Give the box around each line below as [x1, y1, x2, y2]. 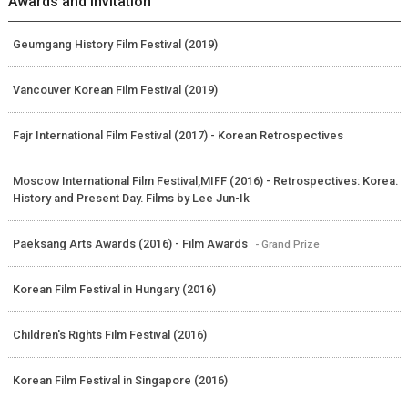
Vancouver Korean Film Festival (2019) [12, 83, 218, 97]
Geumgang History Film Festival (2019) [12, 37, 218, 52]
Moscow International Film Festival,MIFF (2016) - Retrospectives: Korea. [12, 174, 398, 189]
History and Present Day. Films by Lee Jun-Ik [12, 191, 250, 206]
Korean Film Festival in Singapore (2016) [12, 373, 228, 388]
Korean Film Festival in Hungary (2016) [12, 282, 216, 297]
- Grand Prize [254, 238, 320, 251]
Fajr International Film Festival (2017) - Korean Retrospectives [12, 128, 343, 143]
